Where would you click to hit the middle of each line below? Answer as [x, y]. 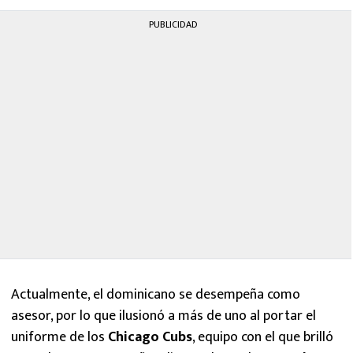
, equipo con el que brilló [263, 337]
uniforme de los [59, 337]
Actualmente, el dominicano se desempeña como [156, 294]
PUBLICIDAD [173, 24]
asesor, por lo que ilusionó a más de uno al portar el [163, 316]
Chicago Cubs [150, 337]
